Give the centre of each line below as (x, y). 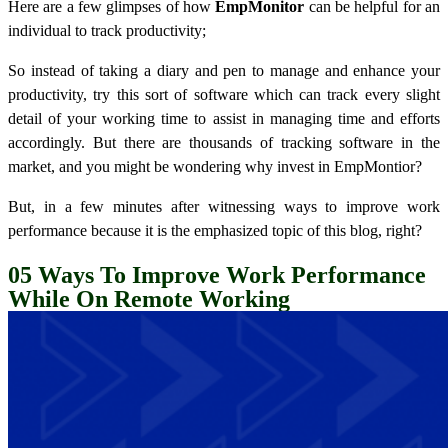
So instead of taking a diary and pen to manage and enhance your (224, 70)
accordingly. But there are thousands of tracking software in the (224, 142)
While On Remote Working (149, 298)
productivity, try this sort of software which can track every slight (224, 94)
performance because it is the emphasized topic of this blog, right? (215, 230)
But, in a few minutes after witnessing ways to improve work (224, 206)
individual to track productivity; (109, 30)
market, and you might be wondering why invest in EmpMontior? (215, 166)
